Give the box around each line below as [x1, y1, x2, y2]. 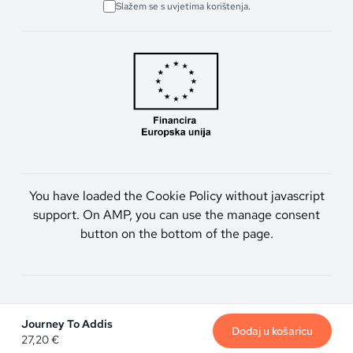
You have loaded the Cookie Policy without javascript [28, 188, 325, 205]
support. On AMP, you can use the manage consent [33, 206, 320, 224]
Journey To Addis [21, 316, 113, 331]
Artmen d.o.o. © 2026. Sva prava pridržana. [80, 301, 273, 314]
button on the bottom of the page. [80, 225, 273, 243]
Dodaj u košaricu [231, 324, 313, 338]
